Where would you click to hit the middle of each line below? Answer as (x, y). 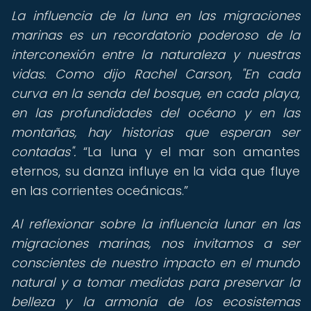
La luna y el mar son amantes (194, 152)
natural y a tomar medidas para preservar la (155, 282)
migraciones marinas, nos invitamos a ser (155, 243)
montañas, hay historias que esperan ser (155, 132)
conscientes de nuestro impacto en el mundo (155, 263)
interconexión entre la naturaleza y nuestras (155, 54)
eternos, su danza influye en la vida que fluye (155, 171)
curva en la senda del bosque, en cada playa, (155, 93)
